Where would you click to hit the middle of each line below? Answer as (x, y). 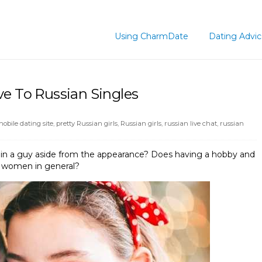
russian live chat (191, 123)
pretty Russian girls (87, 123)
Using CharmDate (151, 36)
